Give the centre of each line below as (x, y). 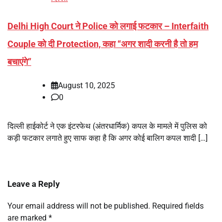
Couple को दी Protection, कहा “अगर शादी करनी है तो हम (103, 44)
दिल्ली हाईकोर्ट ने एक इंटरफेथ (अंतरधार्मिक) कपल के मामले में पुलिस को (107, 126)
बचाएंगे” (19, 61)
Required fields (178, 206)
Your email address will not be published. (79, 206)
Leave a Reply (34, 184)
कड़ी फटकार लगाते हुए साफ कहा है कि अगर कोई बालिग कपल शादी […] (108, 138)
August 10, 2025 (86, 85)
